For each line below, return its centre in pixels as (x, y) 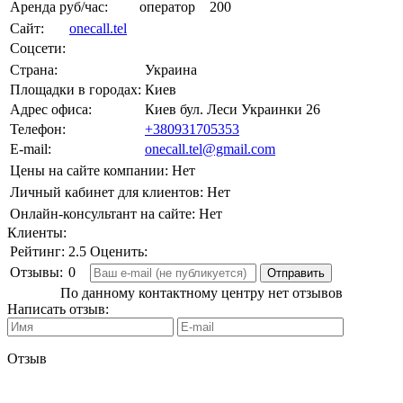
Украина (171, 70)
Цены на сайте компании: (89, 171)
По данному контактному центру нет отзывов (201, 293)
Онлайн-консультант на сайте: (103, 214)
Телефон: (38, 130)
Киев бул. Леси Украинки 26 (233, 110)
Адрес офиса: (51, 110)
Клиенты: (37, 233)
